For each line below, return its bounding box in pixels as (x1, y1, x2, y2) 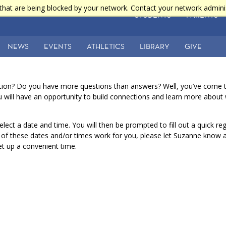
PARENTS (186, 10, 218, 20)
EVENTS (44, 41, 72, 51)
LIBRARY (140, 41, 169, 51)
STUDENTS (134, 10, 171, 20)
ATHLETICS (87, 41, 125, 51)
